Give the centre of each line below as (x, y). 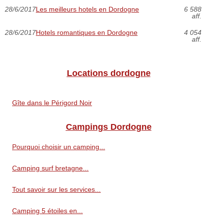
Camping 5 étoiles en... (47, 210)
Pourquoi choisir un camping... (59, 147)
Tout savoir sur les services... (56, 189)
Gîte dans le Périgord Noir (52, 102)
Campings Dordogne (108, 127)
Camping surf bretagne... (50, 168)
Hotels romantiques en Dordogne (87, 32)
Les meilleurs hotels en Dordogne (87, 9)
